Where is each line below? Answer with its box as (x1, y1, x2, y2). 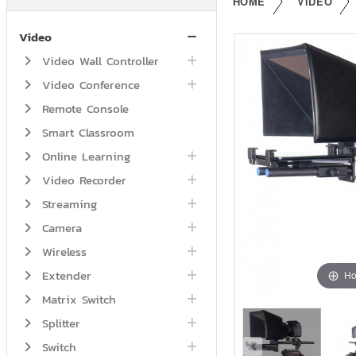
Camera (37, 219, 82, 238)
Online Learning (37, 147, 130, 166)
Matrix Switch (37, 290, 116, 309)
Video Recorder (37, 171, 126, 190)
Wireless (37, 242, 87, 261)
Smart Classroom (37, 123, 134, 142)
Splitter (37, 314, 80, 333)
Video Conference (37, 75, 140, 95)
